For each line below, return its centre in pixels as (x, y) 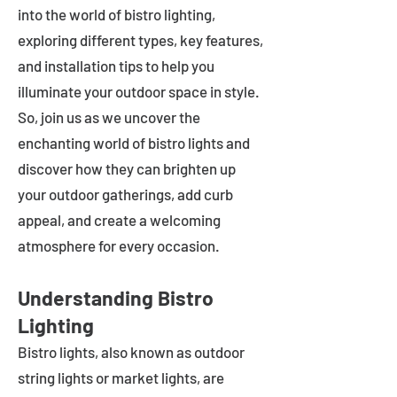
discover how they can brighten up (127, 168)
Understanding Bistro (116, 298)
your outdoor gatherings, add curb (125, 194)
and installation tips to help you (116, 66)
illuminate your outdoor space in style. (139, 91)
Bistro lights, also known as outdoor (131, 352)
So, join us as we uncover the (109, 117)
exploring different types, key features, (140, 40)
